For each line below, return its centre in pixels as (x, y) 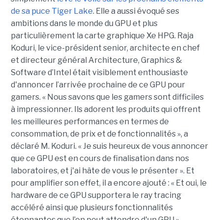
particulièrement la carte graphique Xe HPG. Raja (102, 36)
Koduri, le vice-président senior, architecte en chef (105, 48)
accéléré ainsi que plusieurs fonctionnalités (92, 208)
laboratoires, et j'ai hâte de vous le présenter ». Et (102, 171)
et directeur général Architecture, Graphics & (96, 60)
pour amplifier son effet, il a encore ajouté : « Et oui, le (109, 183)
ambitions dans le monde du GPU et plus (84, 24)
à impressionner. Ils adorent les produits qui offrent (106, 110)
